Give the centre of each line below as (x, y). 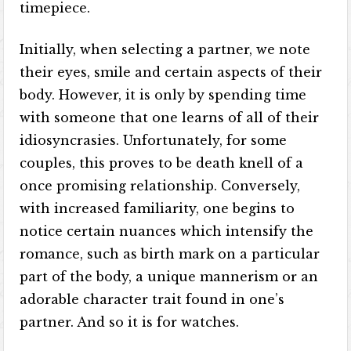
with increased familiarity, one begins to (157, 208)
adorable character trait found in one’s (152, 299)
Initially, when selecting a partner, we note (165, 49)
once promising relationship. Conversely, (160, 186)
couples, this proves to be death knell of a (162, 163)
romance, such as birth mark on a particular (170, 254)
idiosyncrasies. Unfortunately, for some (154, 140)
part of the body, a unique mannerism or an (169, 277)
